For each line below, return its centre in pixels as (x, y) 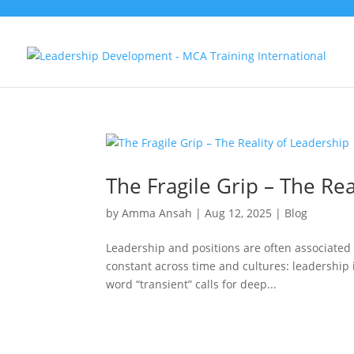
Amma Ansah (157, 213)
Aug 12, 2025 (239, 213)
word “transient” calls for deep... (192, 284)
